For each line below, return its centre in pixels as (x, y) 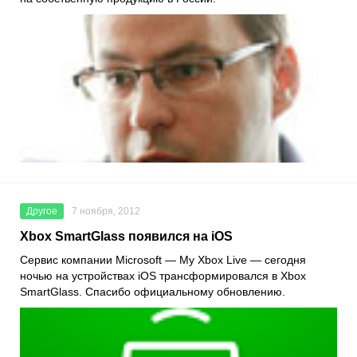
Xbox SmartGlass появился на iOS (126, 236)
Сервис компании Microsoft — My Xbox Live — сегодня (163, 259)
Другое (42, 211)
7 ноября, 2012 (106, 211)
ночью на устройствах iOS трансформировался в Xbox (163, 275)
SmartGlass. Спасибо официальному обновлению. (154, 291)
